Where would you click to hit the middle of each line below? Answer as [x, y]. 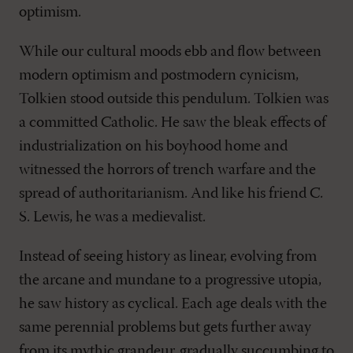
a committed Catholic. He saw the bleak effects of [173, 123]
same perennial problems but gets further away [165, 328]
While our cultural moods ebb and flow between [170, 52]
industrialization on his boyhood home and [153, 147]
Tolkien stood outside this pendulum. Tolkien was [174, 100]
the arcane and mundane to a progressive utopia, [170, 281]
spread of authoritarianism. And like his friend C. [171, 194]
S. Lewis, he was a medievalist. [112, 218]
